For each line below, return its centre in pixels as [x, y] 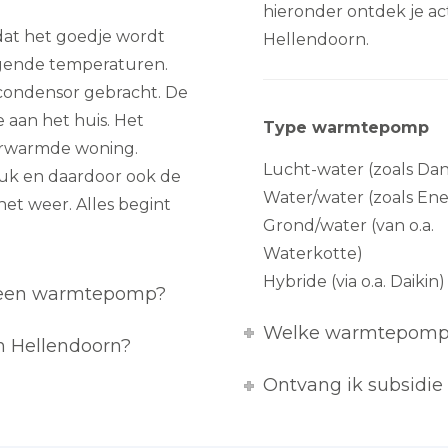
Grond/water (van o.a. [349, 225]
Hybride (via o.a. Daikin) [354, 281]
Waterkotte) [313, 253]
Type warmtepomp [346, 127]
